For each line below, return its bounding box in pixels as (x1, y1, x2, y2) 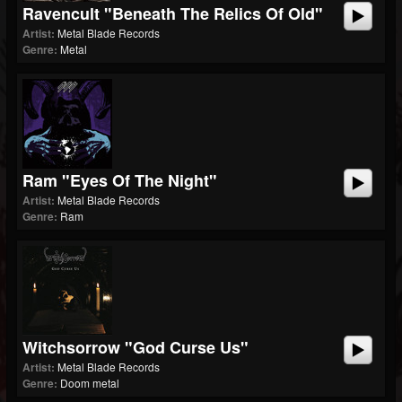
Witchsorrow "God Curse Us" (22, 336, 249, 359)
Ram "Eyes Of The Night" (22, 169, 217, 192)
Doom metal (60, 375, 119, 390)
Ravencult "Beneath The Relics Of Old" (22, 2, 323, 25)
